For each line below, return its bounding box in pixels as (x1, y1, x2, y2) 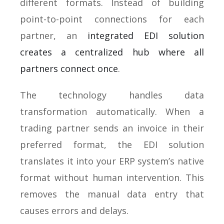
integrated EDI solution (87, 29, 204, 41)
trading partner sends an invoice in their (20, 122, 204, 134)
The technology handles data (20, 89, 204, 101)
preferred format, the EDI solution (20, 138, 204, 150)
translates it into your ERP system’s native (20, 155, 204, 167)
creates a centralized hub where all (20, 46, 204, 58)
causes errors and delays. (20, 204, 128, 216)
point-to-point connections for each (20, 13, 204, 25)
